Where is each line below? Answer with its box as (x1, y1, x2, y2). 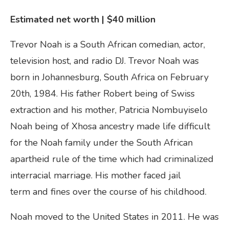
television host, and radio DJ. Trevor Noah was (10, 54, 199, 67)
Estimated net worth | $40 (10, 13, 126, 26)
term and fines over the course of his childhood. (10, 185, 212, 198)
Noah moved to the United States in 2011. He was (10, 210, 219, 223)
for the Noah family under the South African (10, 136, 193, 149)
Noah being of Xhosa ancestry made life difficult (10, 120, 210, 132)
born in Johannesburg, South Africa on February (10, 71, 209, 83)
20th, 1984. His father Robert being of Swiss (10, 87, 195, 100)
